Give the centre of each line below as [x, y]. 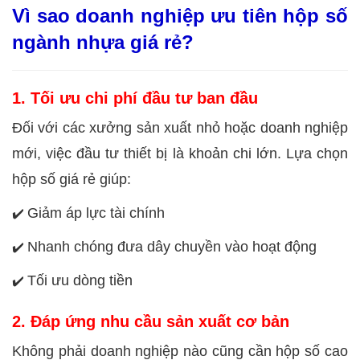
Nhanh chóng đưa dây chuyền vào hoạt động [172, 246]
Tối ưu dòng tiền [80, 280]
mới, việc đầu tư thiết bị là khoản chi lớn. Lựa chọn [180, 153]
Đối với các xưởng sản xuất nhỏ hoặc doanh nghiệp [180, 127]
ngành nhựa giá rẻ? [103, 42]
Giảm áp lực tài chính [96, 213]
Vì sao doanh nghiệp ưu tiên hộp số [180, 15]
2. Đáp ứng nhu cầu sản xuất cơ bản [151, 321]
